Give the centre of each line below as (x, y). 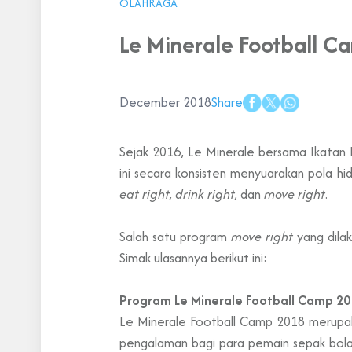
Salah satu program (175, 237)
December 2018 (165, 103)
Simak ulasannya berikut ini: (193, 258)
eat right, (146, 194)
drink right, (208, 194)
